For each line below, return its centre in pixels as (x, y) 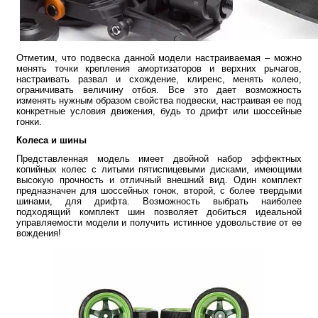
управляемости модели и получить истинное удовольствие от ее (159, 222)
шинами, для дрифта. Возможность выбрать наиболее (159, 201)
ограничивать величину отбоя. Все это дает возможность (159, 89)
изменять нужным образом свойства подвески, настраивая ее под (159, 100)
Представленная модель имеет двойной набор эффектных (159, 158)
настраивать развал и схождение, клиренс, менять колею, (159, 79)
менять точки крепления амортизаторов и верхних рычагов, (159, 68)
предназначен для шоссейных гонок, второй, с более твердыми (159, 190)
